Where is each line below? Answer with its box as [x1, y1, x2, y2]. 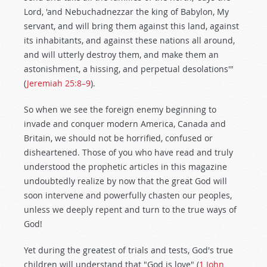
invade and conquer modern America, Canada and [24, 118, 226, 129]
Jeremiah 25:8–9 [27, 77, 91, 89]
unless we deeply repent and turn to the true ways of [24, 204, 237, 215]
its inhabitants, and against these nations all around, [24, 35, 235, 46]
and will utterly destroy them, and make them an [24, 49, 219, 60]
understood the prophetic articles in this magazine [24, 161, 227, 172]
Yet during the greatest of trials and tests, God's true [24, 244, 233, 256]
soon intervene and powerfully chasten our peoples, [24, 190, 232, 201]
